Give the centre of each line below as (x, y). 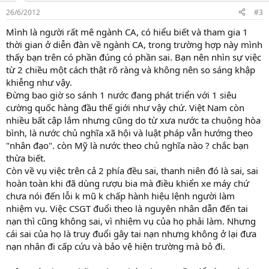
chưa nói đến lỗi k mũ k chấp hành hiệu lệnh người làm (120, 195)
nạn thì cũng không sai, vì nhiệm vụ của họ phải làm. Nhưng (131, 221)
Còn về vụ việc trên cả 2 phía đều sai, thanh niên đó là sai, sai (132, 170)
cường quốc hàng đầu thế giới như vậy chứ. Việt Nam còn (125, 107)
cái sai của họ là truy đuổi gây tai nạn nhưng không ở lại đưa (131, 233)
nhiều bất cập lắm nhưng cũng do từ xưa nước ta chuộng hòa (133, 120)
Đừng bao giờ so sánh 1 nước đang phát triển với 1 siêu (121, 95)
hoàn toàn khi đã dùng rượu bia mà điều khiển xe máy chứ (128, 183)
